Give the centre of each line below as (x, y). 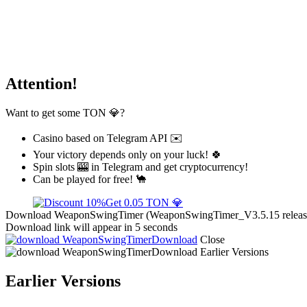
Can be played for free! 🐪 (90, 179)
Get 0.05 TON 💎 (144, 202)
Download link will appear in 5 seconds (91, 227)
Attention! (41, 83)
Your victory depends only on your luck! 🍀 (127, 154)
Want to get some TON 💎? (65, 112)
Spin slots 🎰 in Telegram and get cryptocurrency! (140, 167)
